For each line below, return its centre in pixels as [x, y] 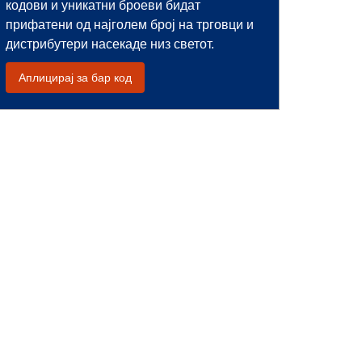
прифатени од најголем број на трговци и [130, 25]
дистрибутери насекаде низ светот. [110, 44]
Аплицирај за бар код [75, 78]
